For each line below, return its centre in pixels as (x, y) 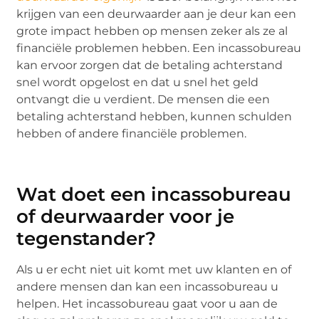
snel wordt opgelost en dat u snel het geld (138, 82)
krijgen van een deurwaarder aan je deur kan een (157, 14)
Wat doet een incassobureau (154, 195)
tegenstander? (87, 239)
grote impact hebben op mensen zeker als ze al (152, 31)
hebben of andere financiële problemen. (132, 133)
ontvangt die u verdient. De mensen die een (143, 99)
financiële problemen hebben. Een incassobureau (159, 48)
